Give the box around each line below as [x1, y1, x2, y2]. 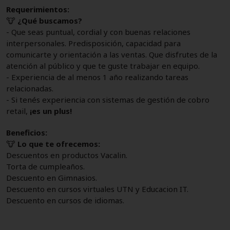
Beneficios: [6, 127, 47, 138]
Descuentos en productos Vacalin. [6, 149, 127, 160]
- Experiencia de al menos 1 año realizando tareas [6, 71, 188, 82]
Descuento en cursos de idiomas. [6, 195, 124, 205]
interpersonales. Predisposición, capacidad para [6, 37, 181, 48]
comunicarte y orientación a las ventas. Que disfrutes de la [6, 49, 217, 60]
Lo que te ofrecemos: [15, 138, 100, 149]
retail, [6, 105, 28, 116]
